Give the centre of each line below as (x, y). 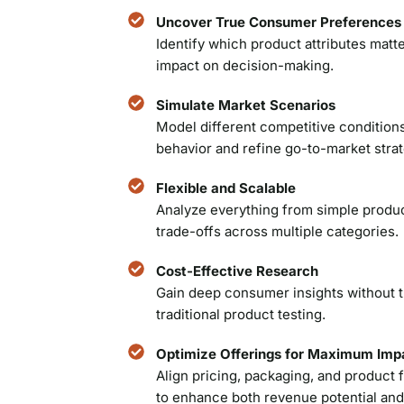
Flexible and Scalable (225, 188)
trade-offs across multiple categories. (277, 231)
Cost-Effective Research (237, 271)
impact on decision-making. (244, 65)
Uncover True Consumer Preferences (278, 22)
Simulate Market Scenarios (245, 105)
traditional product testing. (240, 314)
